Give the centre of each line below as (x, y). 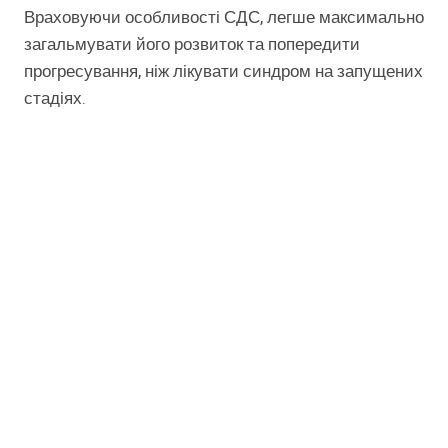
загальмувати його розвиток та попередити (192, 45)
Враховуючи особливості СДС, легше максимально (224, 18)
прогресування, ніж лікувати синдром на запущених (223, 72)
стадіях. (55, 99)
